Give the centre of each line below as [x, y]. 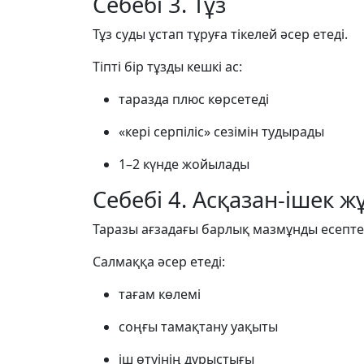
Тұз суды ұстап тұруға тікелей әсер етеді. [220, 34]
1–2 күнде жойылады [184, 164]
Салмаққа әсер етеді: [159, 262]
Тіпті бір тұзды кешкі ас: [167, 67]
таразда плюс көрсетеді [194, 99]
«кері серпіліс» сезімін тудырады [221, 132]
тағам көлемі [160, 294]
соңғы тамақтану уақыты [198, 327]
